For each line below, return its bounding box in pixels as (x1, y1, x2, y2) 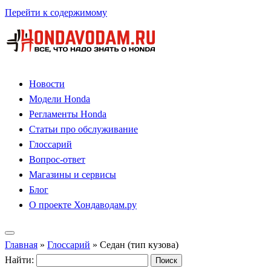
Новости (29, 79, 65, 89)
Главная (5, 240, 38, 250)
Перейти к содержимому (5, 7, 107, 18)
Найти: (5, 255, 34, 265)
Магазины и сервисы (29, 169, 116, 180)
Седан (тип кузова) (100, 240, 178, 250)
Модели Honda (29, 94, 90, 104)
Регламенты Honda (29, 109, 106, 119)
